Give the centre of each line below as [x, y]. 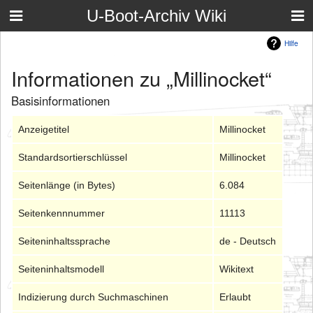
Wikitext [237, 269]
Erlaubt [235, 297]
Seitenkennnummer [62, 213]
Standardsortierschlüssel [73, 158]
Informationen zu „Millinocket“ [141, 78]
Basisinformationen [60, 101]
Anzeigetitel [44, 130]
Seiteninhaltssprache [65, 241]
